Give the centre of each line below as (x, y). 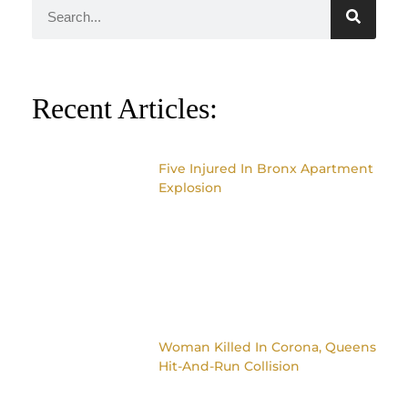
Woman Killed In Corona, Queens (267, 347)
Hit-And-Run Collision (229, 366)
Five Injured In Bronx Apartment (265, 169)
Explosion (190, 188)
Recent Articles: (125, 109)
